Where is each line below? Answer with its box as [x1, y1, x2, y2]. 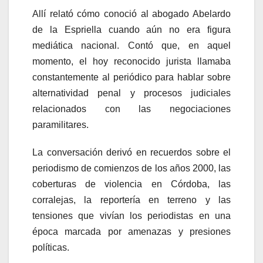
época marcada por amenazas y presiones [32, 226, 231, 237]
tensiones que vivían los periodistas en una [32, 210, 231, 221]
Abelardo [193, 8, 231, 19]
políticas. [32, 242, 69, 252]
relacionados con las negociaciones [32, 103, 231, 114]
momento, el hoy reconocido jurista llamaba [32, 56, 231, 66]
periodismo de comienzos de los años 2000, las [32, 163, 231, 173]
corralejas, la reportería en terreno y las [32, 194, 231, 205]
